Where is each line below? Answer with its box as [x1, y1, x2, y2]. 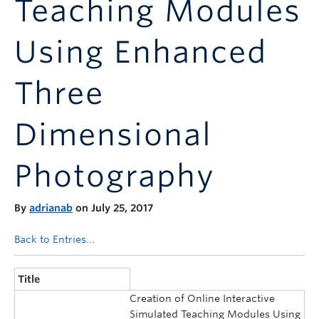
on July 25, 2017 [73, 202, 153, 214]
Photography [14, 158, 215, 194]
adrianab [29, 202, 73, 214]
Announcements [14, 4, 95, 15]
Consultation [14, 33, 77, 44]
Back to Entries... [14, 234, 95, 246]
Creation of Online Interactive [130, 292, 275, 304]
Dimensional [14, 117, 212, 152]
